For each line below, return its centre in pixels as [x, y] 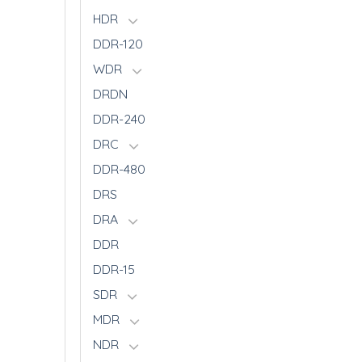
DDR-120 [118, 43]
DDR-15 [114, 269]
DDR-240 [119, 118]
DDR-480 [119, 168]
